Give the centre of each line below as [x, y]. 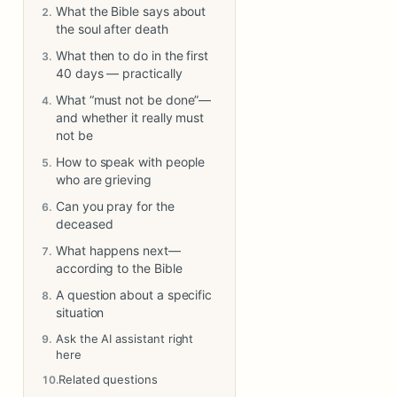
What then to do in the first [132, 55]
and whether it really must [130, 117]
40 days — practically [119, 73]
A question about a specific [134, 295]
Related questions [108, 379]
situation [80, 312]
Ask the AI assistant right [125, 339]
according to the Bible [119, 268]
